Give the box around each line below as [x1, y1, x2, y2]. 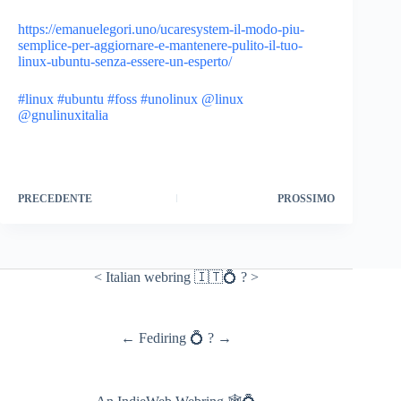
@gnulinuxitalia [18, 107, 108, 123]
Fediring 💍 [139, 330, 205, 346]
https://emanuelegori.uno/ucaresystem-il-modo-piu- [18, 21, 304, 37]
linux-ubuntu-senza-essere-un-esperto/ [18, 54, 232, 69]
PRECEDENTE [18, 192, 92, 205]
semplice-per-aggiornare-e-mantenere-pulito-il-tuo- [18, 38, 303, 53]
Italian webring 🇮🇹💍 [106, 269, 238, 285]
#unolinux [141, 91, 198, 107]
